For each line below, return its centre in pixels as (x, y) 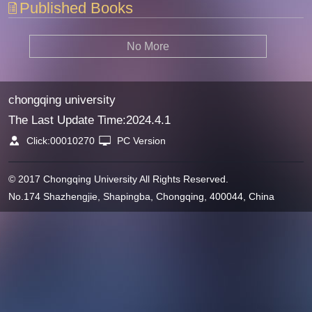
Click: (37, 141)
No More (148, 46)
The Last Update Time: (67, 120)
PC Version (142, 141)
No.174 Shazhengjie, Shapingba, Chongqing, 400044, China (141, 196)
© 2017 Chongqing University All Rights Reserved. (118, 179)
